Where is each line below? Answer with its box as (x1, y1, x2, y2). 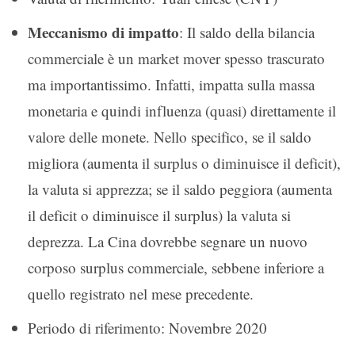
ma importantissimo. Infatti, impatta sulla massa (28, 74, 315, 94)
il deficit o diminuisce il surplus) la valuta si (28, 204, 291, 225)
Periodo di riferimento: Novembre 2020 (28, 317, 267, 338)
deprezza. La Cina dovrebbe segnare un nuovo (28, 231, 307, 251)
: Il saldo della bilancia (179, 21, 315, 42)
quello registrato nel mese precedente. (28, 283, 254, 303)
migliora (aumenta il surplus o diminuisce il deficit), (28, 152, 341, 173)
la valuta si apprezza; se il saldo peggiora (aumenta (28, 178, 332, 199)
